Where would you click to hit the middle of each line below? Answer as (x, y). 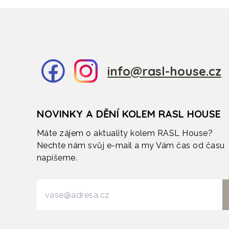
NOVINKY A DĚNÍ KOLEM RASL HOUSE (129, 114)
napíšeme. (57, 158)
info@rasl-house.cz (164, 71)
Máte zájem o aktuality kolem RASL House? (125, 133)
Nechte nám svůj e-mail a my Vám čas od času (131, 145)
